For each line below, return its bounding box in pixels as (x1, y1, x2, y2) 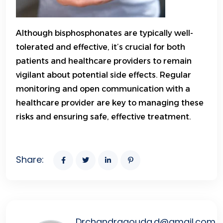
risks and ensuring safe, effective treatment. (16, 112, 191, 122)
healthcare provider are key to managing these (16, 98, 204, 108)
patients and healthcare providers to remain (16, 56, 192, 66)
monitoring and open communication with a (16, 84, 190, 94)
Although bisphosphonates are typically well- (16, 28, 193, 38)
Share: (16, 153, 44, 166)
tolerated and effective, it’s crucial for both (16, 42, 185, 52)
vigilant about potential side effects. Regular (16, 70, 191, 80)
